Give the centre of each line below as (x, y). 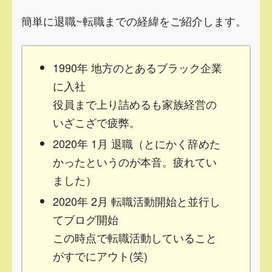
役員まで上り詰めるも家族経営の (135, 104)
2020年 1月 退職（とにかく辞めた (137, 143)
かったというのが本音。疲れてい (135, 161)
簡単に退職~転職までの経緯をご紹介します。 (134, 20)
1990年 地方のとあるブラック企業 (138, 67)
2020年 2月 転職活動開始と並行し (137, 201)
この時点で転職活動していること (135, 237)
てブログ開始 (86, 219)
